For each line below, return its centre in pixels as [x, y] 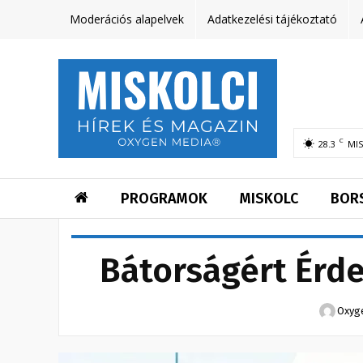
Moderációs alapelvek [127, 19]
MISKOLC [269, 199]
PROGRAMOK [164, 199]
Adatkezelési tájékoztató [272, 19]
